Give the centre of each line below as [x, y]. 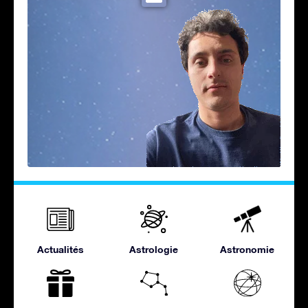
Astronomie [247, 249]
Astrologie [154, 249]
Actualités [60, 249]
